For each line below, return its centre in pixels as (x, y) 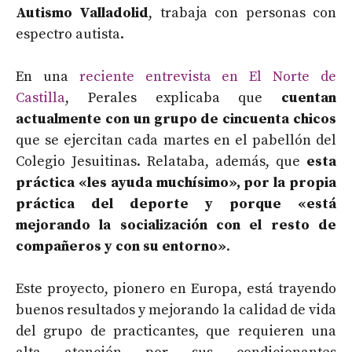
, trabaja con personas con (243, 13)
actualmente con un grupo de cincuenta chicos (176, 119)
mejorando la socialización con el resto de (176, 225)
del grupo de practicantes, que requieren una (176, 332)
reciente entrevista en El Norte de (208, 77)
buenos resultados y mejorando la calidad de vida (176, 310)
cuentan (309, 98)
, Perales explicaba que (173, 98)
